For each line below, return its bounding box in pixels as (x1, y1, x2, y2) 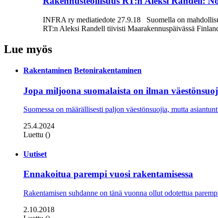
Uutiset (23, 149, 47, 158)
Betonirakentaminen (74, 66, 142, 75)
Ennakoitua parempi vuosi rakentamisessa (23, 168, 193, 179)
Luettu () (23, 130, 50, 139)
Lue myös (4, 43, 52, 56)
